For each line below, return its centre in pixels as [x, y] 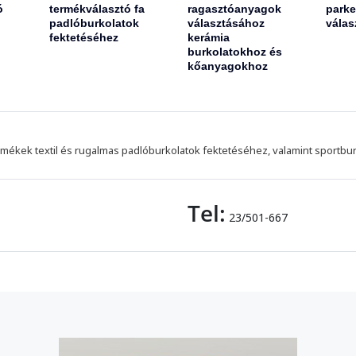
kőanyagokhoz [227, 66]
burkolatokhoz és [234, 52]
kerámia [208, 38]
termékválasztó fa [97, 9]
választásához [226, 23]
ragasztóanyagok [234, 9]
